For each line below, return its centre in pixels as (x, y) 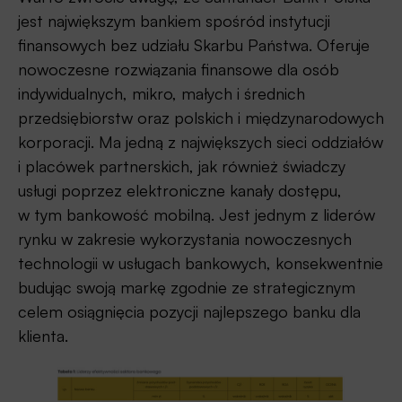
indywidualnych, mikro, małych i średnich (162, 94)
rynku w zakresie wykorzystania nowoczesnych (185, 239)
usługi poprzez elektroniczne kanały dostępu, (180, 191)
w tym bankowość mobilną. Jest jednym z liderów (197, 215)
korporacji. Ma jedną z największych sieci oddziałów (201, 142)
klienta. (43, 336)
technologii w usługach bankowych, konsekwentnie (201, 263)
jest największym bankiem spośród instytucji (174, 21)
